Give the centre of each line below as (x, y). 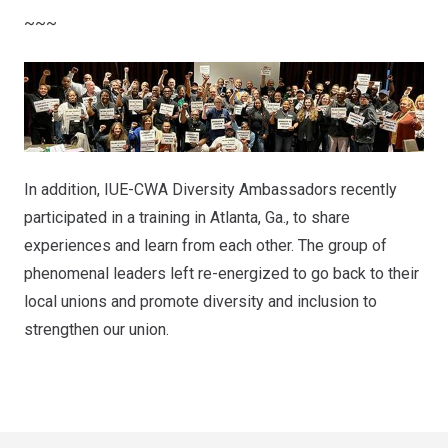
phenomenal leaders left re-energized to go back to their (221, 273)
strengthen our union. (96, 329)
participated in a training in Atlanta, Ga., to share (187, 217)
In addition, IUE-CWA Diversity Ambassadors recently (210, 189)
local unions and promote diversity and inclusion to (200, 301)
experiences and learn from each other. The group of (205, 245)
